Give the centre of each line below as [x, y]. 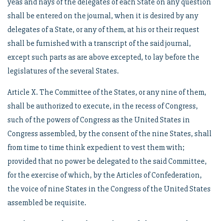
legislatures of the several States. [63, 71]
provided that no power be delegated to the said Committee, [107, 161]
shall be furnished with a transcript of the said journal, [99, 43]
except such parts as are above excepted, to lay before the [103, 57]
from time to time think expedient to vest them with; [96, 147]
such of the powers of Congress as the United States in [99, 120]
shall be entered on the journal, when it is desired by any [103, 16]
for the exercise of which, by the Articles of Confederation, [105, 175]
